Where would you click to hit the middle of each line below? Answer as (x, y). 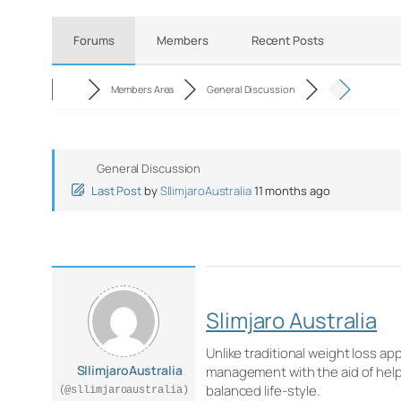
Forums (94, 40)
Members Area (142, 89)
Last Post (116, 191)
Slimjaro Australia (292, 320)
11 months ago (292, 191)
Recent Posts (287, 40)
